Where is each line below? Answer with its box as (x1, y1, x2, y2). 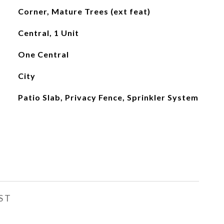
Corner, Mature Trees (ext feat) (17, 6, 150, 16)
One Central (17, 49, 69, 59)
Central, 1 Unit (17, 28, 79, 37)
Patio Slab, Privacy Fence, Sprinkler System (17, 92, 198, 102)
